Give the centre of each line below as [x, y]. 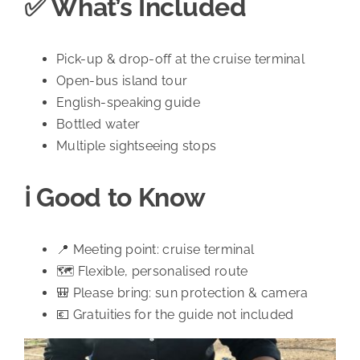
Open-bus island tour [122, 81]
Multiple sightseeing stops [136, 146]
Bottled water [98, 125]
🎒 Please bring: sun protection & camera [182, 293]
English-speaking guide [128, 103]
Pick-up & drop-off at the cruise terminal [180, 59]
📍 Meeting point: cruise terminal [155, 250]
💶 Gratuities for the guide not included [175, 315]
